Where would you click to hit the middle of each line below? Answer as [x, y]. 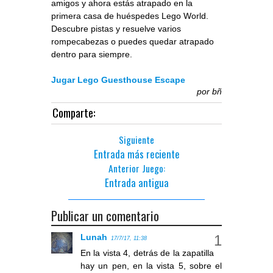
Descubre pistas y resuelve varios [116, 29]
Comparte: [74, 113]
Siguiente [136, 140]
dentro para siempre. [92, 55]
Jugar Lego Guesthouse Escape [118, 80]
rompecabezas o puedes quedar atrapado [133, 42]
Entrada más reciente [136, 154]
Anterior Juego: [136, 168]
